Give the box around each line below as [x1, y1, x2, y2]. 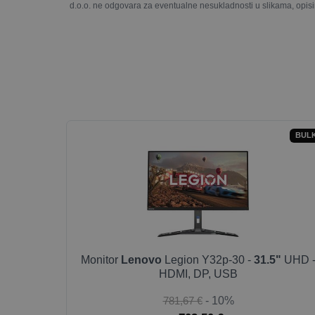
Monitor [81, 254, 121, 266]
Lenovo [121, 254, 162, 266]
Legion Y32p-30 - [162, 254, 254, 266]
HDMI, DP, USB [159, 268, 238, 280]
